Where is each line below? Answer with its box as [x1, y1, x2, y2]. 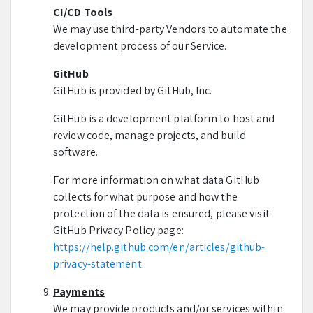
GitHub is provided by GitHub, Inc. [53, 83, 212, 98]
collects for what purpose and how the [53, 189, 238, 204]
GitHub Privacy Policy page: [53, 223, 184, 238]
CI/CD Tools [53, 5, 113, 20]
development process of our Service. [53, 38, 227, 53]
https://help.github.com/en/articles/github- [53, 240, 265, 254]
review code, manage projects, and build [53, 128, 246, 143]
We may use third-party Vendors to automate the [53, 22, 287, 36]
